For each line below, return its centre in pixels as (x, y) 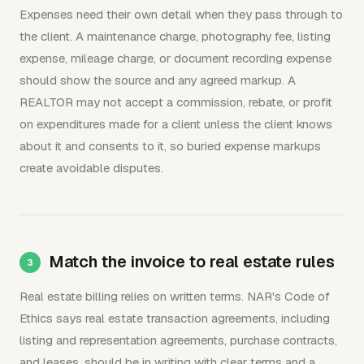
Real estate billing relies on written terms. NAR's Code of (175, 296)
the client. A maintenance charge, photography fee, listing (175, 36)
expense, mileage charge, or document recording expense (175, 58)
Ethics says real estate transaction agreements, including (175, 318)
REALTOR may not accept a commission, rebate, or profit (176, 102)
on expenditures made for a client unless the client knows (176, 124)
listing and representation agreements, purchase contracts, (178, 340)
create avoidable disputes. (91, 168)
